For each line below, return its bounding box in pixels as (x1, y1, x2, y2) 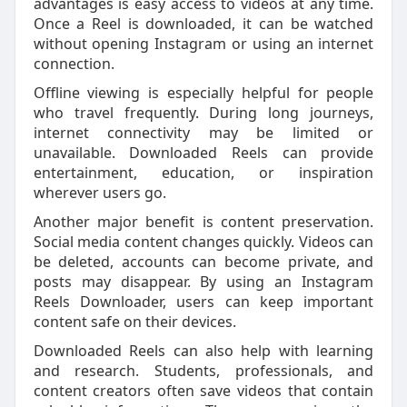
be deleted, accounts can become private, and (33, 252, 374, 272)
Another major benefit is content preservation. (33, 212, 374, 232)
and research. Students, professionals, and (33, 361, 374, 381)
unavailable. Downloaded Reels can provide (33, 143, 374, 163)
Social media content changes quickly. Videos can (33, 232, 374, 252)
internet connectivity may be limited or (33, 123, 374, 143)
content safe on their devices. (33, 312, 236, 332)
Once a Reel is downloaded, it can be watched (33, 14, 374, 34)
